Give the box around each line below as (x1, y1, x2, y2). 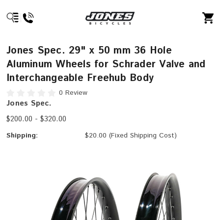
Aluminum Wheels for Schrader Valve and (6, 57, 206, 72)
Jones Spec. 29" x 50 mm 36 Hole (6, 44, 172, 58)
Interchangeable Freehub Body (6, 71, 154, 85)
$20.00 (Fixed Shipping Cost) (85, 131, 177, 141)
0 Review (59, 88, 88, 98)
